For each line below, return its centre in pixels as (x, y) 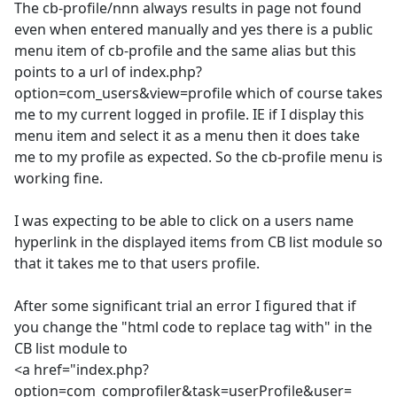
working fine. (58, 179)
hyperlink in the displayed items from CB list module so (198, 242)
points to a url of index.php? (108, 72)
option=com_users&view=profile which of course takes (198, 93)
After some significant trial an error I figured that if (185, 306)
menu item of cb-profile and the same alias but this (185, 51)
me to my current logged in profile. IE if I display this (189, 115)
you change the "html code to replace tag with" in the (193, 327)
